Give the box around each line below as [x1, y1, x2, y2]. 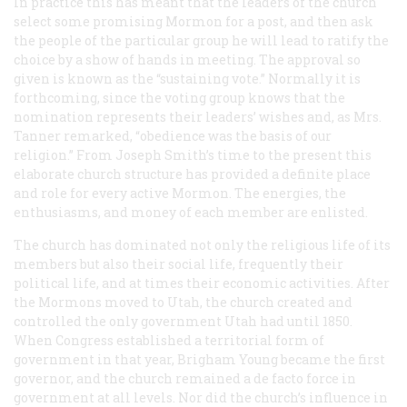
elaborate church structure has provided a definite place [14, 164, 371, 183]
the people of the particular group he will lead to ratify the [14, 31, 389, 49]
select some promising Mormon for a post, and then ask [14, 12, 373, 30]
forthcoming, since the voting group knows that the [14, 88, 345, 106]
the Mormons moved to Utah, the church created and [14, 293, 352, 311]
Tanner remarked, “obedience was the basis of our [14, 126, 332, 144]
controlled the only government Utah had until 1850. [14, 312, 352, 330]
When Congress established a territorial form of [14, 331, 324, 349]
